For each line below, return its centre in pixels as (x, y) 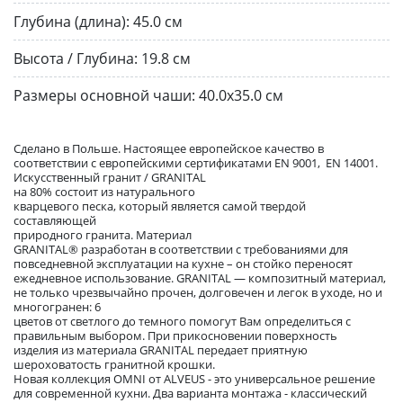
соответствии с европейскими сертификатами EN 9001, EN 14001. (196, 162)
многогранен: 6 (57, 306)
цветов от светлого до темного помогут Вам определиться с (182, 321)
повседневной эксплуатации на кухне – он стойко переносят (183, 263)
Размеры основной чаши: (104, 95)
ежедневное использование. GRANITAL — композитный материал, (200, 278)
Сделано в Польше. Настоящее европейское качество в (169, 148)
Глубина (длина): (72, 21)
